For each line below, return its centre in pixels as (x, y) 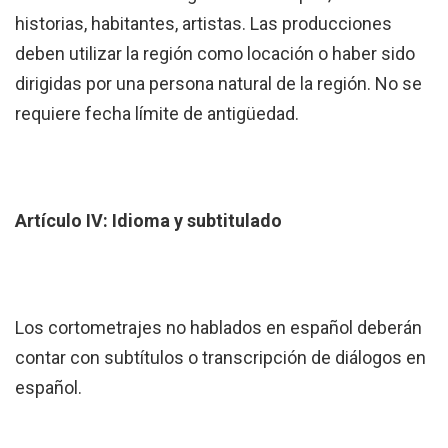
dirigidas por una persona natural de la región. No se (218, 84)
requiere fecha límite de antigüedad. (157, 114)
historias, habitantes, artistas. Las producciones (203, 24)
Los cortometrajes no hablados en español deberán (218, 327)
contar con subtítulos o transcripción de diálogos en (220, 357)
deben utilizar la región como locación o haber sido (215, 54)
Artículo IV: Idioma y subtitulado (148, 220)
